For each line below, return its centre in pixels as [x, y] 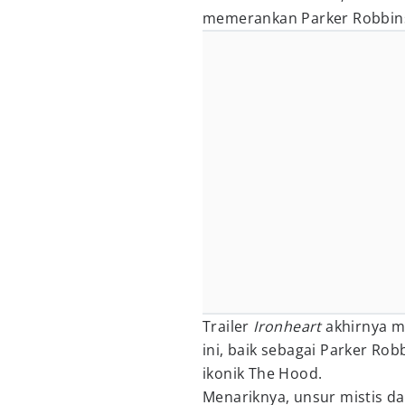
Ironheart [290, 326]
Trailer [228, 326]
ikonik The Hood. [263, 373]
